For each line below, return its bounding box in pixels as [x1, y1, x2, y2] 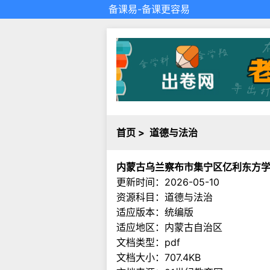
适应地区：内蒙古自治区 [116, 221, 222, 234]
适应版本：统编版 [116, 206, 193, 219]
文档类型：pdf [116, 236, 180, 249]
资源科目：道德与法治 [116, 191, 213, 204]
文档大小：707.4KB [116, 251, 201, 264]
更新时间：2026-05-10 [116, 176, 219, 189]
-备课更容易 [137, 3, 190, 15]
